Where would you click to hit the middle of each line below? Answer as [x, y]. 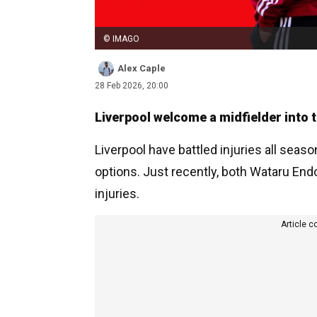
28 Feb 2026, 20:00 [132, 85]
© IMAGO [121, 39]
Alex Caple [142, 68]
